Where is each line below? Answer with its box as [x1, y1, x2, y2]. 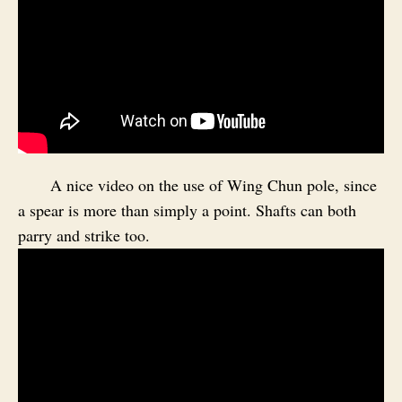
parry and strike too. [18, 224, 150, 247]
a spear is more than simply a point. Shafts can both [18, 199, 356, 222]
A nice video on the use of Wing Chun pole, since [50, 174, 377, 197]
